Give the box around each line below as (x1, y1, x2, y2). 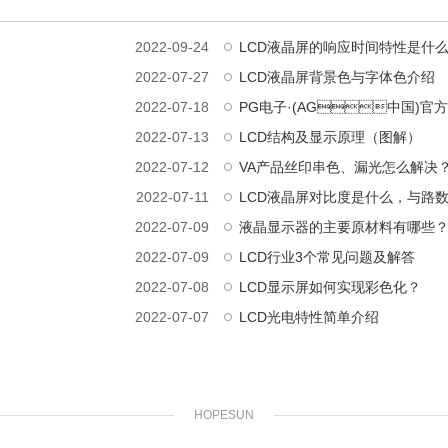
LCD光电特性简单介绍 (239, 308, 379, 325)
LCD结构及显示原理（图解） (239, 128, 421, 145)
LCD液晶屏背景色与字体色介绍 (239, 68, 435, 85)
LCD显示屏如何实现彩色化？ (239, 278, 421, 295)
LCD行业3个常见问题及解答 (239, 248, 415, 265)
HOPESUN (194, 407, 254, 422)
